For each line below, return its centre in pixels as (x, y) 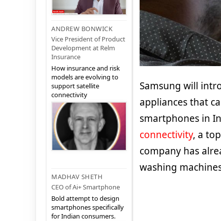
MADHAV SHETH (77, 177)
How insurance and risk (86, 68)
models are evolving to (85, 77)
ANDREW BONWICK (82, 29)
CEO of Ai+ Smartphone (86, 187)
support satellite (75, 86)
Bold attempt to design (85, 199)
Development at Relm (83, 48)
